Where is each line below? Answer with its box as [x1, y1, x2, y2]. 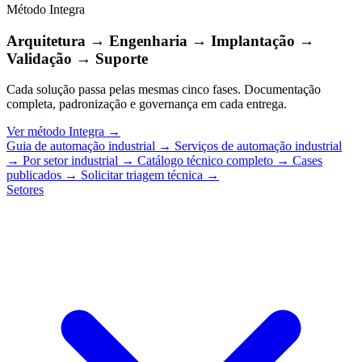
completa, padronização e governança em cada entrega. [6, 97, 287, 112]
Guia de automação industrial [6, 139, 158, 154]
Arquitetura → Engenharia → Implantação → [6, 32, 314, 49]
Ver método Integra [6, 124, 107, 139]
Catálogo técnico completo [137, 154, 276, 168]
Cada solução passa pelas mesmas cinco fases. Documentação [6, 82, 321, 97]
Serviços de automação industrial [175, 139, 342, 154]
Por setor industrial [23, 154, 121, 168]
